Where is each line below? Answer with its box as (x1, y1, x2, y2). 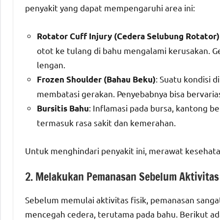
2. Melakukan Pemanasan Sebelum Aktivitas (25, 169, 219, 185)
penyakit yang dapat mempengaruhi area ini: (25, 2, 195, 13)
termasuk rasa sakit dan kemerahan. (37, 117, 176, 128)
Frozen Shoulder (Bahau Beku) (37, 74, 156, 85)
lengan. (37, 59, 65, 70)
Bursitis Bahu (37, 103, 89, 114)
